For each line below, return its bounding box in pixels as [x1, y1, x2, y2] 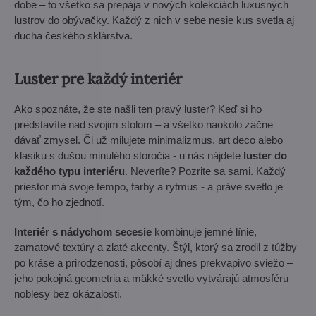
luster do [243, 150, 287, 162]
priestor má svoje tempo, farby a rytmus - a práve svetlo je [14, 181, 283, 193]
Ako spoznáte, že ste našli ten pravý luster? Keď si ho [14, 103, 262, 115]
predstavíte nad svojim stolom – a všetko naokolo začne [14, 119, 273, 130]
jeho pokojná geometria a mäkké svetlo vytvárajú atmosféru [14, 272, 288, 284]
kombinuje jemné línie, [152, 226, 257, 238]
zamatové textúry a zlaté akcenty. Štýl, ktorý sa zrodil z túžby [14, 241, 297, 253]
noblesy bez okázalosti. [14, 288, 122, 300]
